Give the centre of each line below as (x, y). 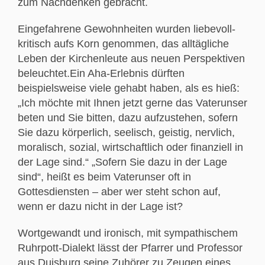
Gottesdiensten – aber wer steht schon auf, (119, 191)
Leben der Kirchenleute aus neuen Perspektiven (131, 58)
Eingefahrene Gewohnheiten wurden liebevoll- (127, 29)
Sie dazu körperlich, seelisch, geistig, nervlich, (126, 132)
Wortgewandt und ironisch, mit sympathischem (128, 233)
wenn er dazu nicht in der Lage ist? (100, 206)
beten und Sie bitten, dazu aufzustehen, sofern (128, 117)
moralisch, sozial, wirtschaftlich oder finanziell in (130, 147)
